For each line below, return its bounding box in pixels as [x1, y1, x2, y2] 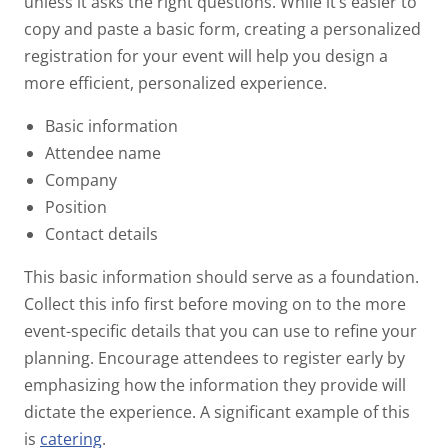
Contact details [44, 222, 162, 245]
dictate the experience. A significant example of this [24, 400, 410, 423]
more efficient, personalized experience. [24, 71, 331, 94]
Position [44, 195, 111, 218]
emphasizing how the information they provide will [24, 373, 406, 396]
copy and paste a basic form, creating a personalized [24, 17, 421, 40]
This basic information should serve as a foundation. [24, 265, 419, 288]
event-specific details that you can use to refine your [24, 319, 417, 342]
